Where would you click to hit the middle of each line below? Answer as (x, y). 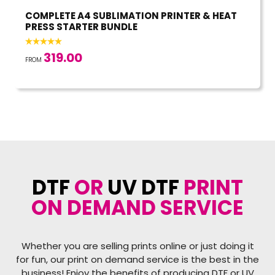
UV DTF (143, 188)
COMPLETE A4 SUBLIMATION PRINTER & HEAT (131, 16)
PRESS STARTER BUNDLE (81, 27)
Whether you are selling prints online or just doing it (137, 246)
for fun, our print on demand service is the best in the (137, 260)
